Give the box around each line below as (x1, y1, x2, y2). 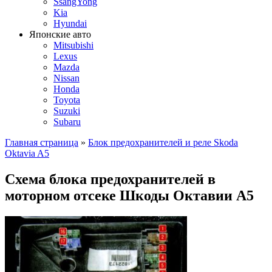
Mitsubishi (53, 40, 93, 50)
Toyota (53, 95, 80, 105)
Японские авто (29, 29, 91, 39)
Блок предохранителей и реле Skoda (88, 137, 238, 148)
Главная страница (5, 137, 78, 148)
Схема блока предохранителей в (5, 171, 216, 187)
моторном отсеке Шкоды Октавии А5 (5, 187, 254, 203)
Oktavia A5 (5, 148, 49, 158)
